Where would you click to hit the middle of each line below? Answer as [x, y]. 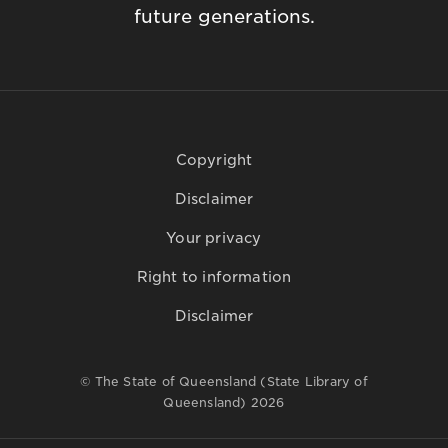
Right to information [214, 277]
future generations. [224, 17]
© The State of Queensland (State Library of [224, 382]
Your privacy [214, 238]
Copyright [214, 160]
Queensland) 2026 [224, 403]
